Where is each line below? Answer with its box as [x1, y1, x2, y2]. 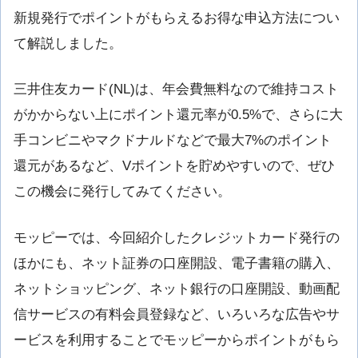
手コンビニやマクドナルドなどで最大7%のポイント [14, 133, 332, 149]
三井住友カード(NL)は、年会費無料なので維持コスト [14, 82, 339, 97]
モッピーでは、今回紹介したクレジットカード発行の [14, 229, 340, 245]
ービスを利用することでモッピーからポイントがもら [14, 332, 340, 348]
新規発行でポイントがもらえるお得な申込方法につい [14, 10, 340, 26]
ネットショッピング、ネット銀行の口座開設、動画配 [14, 280, 340, 296]
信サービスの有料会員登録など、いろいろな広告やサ [14, 306, 340, 322]
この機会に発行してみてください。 [14, 184, 231, 200]
